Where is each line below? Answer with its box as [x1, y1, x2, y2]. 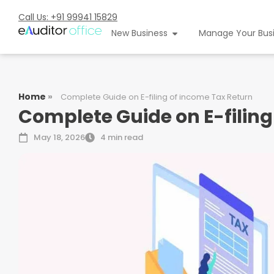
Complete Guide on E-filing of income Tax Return [61, 91, 253, 103]
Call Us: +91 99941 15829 [18, 11, 117, 23]
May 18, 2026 [34, 131, 85, 143]
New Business [111, 27, 168, 39]
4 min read [100, 131, 143, 143]
